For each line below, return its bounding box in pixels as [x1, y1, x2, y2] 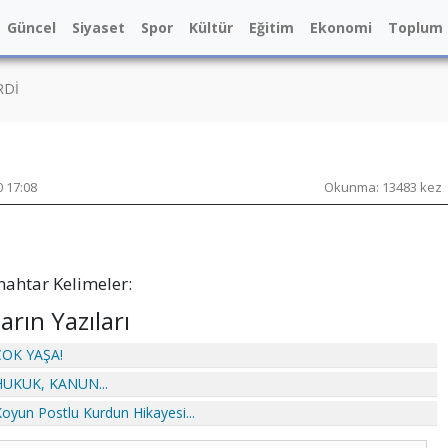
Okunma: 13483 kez [324, 178, 442, 196]
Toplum [388, 17, 443, 37]
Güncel [7, 17, 56, 37]
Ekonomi [310, 17, 372, 37]
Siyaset [72, 17, 125, 37]
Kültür [189, 17, 233, 37]
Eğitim [249, 17, 294, 37]
